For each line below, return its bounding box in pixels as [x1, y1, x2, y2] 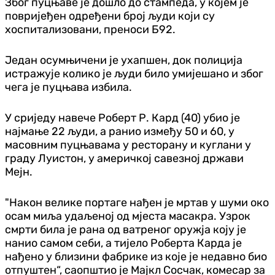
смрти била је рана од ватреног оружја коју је [5, 222, 246, 236]
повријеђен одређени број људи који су [5, 9, 215, 23]
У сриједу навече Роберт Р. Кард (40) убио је [5, 110, 240, 125]
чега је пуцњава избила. [5, 80, 132, 94]
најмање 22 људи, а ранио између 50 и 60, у [5, 124, 234, 138]
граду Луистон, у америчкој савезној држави [5, 151, 244, 165]
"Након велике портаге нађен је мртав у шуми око [5, 195, 269, 209]
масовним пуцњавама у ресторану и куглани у [5, 137, 251, 152]
